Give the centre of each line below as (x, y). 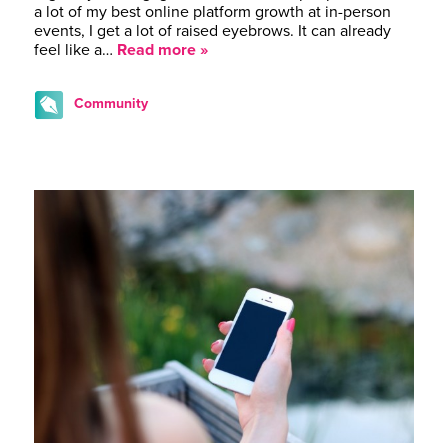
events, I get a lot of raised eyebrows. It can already (212, 31)
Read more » (162, 50)
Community (111, 104)
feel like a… (75, 50)
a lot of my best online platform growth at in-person (212, 12)
